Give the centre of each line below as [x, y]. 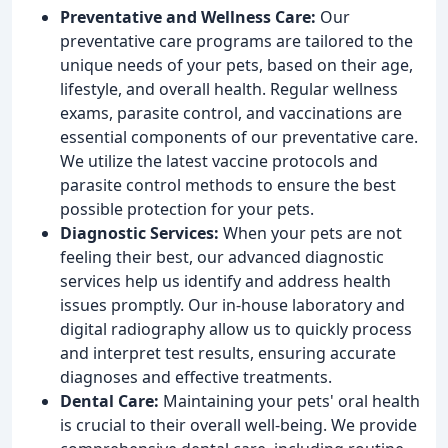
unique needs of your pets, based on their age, [236, 64]
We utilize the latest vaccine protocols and [219, 160]
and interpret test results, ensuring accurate [228, 352]
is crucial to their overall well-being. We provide [238, 424]
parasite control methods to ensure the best [228, 184]
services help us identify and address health [225, 280]
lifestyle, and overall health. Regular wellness [229, 88]
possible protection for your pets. [187, 208]
